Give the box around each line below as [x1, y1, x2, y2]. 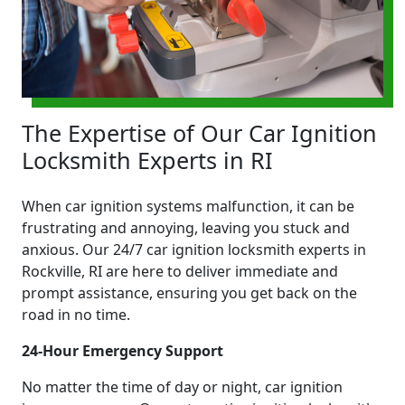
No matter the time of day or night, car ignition [22, 376, 343, 397]
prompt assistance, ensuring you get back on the [22, 282, 357, 303]
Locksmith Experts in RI [22, 144, 273, 175]
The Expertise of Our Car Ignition [22, 117, 377, 148]
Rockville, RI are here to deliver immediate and [22, 260, 338, 281]
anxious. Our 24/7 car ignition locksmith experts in [22, 239, 366, 259]
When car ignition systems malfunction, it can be [22, 195, 354, 216]
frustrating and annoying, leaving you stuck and [22, 217, 350, 238]
